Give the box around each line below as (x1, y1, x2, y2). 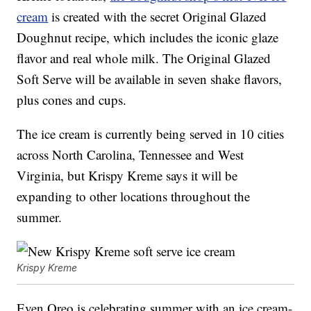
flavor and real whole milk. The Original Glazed (17, 49, 271, 67)
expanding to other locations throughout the (17, 187, 251, 205)
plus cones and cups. (17, 90, 127, 108)
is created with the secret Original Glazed (48, 7, 267, 25)
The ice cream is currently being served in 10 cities (17, 124, 285, 142)
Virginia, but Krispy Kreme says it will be (17, 166, 238, 184)
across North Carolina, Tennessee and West (17, 145, 244, 163)
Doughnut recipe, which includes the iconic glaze (17, 28, 279, 46)
